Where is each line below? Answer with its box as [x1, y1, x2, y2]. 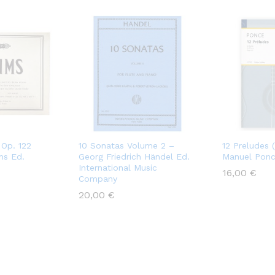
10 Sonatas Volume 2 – [79, 141, 174, 151]
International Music [79, 163, 157, 173]
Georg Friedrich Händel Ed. [79, 152, 190, 162]
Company [79, 174, 117, 184]
